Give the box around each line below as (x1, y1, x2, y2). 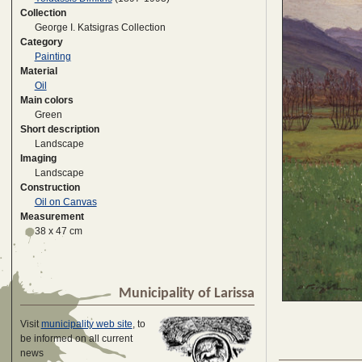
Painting (34, 51, 71, 63)
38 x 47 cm (34, 225, 82, 238)
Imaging (19, 153, 57, 165)
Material (19, 65, 57, 78)
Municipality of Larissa (119, 286, 255, 302)
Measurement (19, 211, 84, 223)
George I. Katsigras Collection (34, 22, 166, 34)
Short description (19, 124, 99, 136)
